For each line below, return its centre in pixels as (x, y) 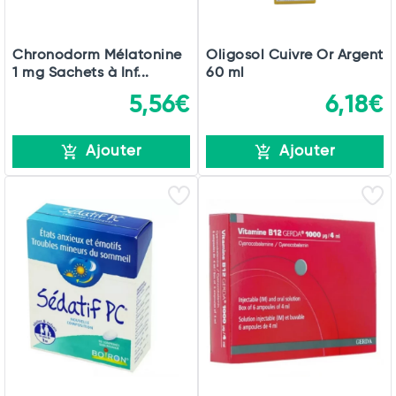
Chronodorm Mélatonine (97, 56)
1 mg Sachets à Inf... (81, 73)
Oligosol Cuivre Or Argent (295, 56)
